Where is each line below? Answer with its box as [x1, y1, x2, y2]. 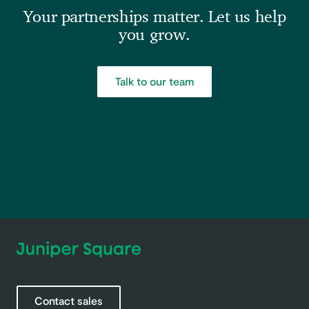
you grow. [119, 27, 190, 44]
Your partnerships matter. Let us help [23, 9, 286, 26]
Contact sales [34, 293, 103, 307]
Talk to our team [115, 74, 194, 88]
